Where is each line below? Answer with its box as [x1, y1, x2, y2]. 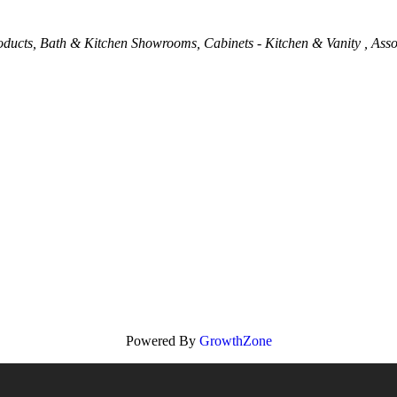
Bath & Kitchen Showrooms [40, 35, 198, 51]
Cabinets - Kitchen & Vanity [204, 35, 365, 51]
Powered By [125, 332, 199, 348]
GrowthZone [198, 332, 272, 348]
